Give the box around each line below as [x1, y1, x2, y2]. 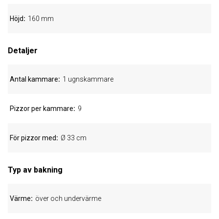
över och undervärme [35, 195, 101, 202]
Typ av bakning [8, 165, 63, 175]
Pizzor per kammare [10, 105, 73, 112]
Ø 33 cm [61, 134, 87, 142]
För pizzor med [10, 134, 56, 142]
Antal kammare [10, 75, 58, 83]
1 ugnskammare [63, 75, 113, 83]
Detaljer [8, 46, 38, 55]
